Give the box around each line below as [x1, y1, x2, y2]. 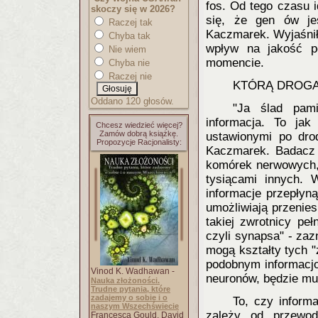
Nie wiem [106, 44, 146, 55]
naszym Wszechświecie [91, 302, 179, 310]
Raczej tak [106, 17, 153, 28]
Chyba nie [106, 57, 150, 68]
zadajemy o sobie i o [91, 293, 168, 302]
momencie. [206, 56, 264, 70]
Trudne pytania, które [91, 285, 170, 293]
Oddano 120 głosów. [91, 96, 174, 106]
